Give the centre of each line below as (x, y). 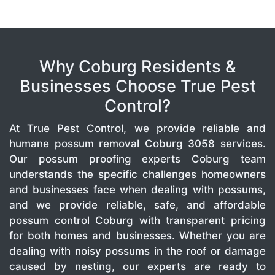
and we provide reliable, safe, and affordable (137, 205)
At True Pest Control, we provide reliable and (137, 129)
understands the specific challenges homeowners (137, 175)
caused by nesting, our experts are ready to (137, 267)
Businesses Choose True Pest (137, 87)
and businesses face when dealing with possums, (137, 190)
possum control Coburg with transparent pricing (137, 221)
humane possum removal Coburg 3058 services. (137, 144)
